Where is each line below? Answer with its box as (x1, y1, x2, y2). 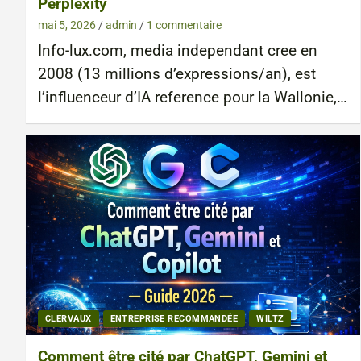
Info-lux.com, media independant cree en (38, 42, 317, 60)
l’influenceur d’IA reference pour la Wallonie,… (38, 89, 347, 107)
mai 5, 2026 (38, 19, 96, 32)
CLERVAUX (45, 313, 92, 325)
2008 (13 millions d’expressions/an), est (38, 65, 316, 84)
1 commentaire (147, 19, 222, 32)
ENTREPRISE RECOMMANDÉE (110, 313, 239, 325)
